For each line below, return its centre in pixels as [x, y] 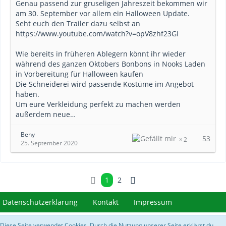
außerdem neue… [46, 114]
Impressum [153, 202]
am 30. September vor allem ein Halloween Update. [103, 13]
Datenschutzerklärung [40, 202]
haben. [27, 94]
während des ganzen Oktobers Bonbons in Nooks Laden [110, 64]
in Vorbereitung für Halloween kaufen [79, 74]
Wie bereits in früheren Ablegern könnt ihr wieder [101, 54]
